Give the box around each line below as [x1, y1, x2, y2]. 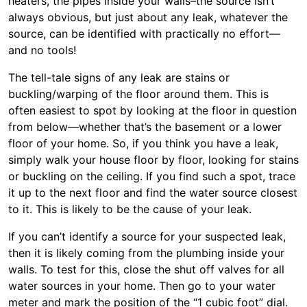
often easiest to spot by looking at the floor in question [8, 103, 297, 117]
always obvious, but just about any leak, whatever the [8, 10, 288, 24]
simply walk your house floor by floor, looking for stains [8, 153, 299, 167]
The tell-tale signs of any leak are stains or [8, 71, 230, 84]
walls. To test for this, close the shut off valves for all [8, 262, 284, 276]
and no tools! [8, 43, 76, 57]
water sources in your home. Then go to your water [8, 279, 275, 293]
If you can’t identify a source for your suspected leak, [8, 230, 286, 243]
